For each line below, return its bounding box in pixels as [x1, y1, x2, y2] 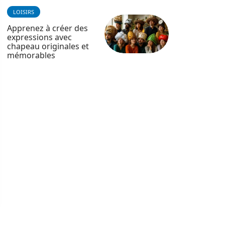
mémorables [7, 50, 55, 61]
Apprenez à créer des [7, 23, 88, 34]
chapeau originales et [7, 41, 89, 52]
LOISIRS [13, 8, 34, 16]
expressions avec [7, 32, 72, 43]
